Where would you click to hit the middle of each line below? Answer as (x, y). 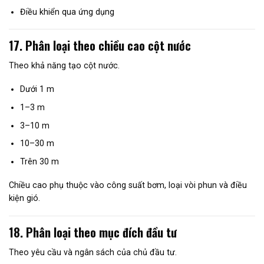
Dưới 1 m (37, 89)
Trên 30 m (39, 161)
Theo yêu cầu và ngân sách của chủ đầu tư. (93, 252)
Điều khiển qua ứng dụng (67, 11)
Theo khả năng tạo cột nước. (64, 65)
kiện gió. (24, 198)
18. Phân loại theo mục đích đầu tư (93, 232)
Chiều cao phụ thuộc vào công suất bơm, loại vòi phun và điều (128, 185)
